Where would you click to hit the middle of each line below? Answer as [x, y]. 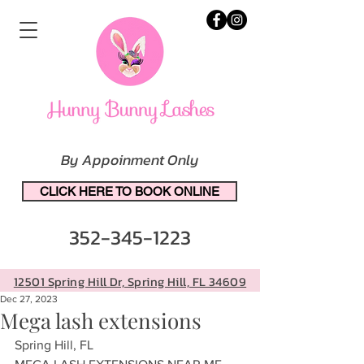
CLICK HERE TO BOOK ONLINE [130, 191]
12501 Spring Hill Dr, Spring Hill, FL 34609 [130, 282]
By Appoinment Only [130, 160]
